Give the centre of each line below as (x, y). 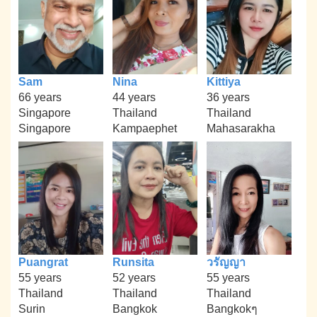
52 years (134, 277)
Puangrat (44, 262)
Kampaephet (144, 129)
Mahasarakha (241, 129)
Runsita (133, 262)
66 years (40, 98)
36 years (228, 98)
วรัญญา (226, 262)
